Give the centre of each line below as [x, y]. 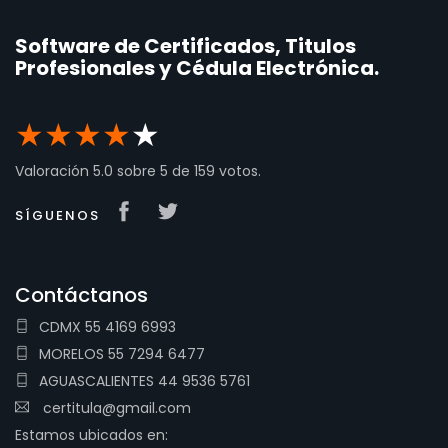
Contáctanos [81, 295]
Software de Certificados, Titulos [185, 46]
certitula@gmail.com [117, 408]
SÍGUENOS [57, 215]
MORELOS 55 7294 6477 [122, 354]
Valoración [54, 171]
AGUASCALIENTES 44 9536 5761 [144, 381]
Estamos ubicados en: [91, 435]
